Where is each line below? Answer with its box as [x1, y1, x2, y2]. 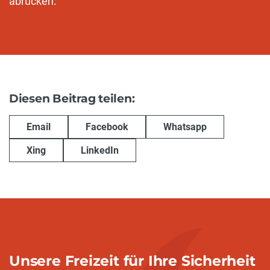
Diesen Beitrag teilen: [9, 91, 135, 105]
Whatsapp [163, 121, 207, 133]
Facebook [86, 121, 128, 133]
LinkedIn [81, 144, 119, 156]
